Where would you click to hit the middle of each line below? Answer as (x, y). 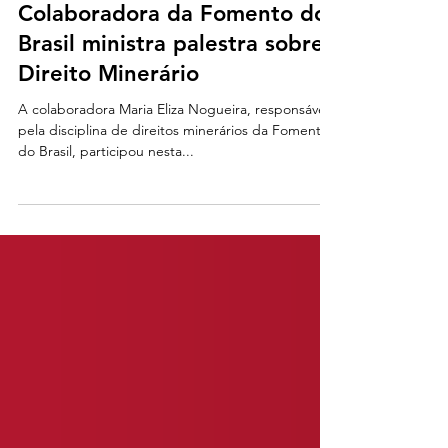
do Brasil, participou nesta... (106, 223)
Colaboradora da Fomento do (172, 85)
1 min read (46, 36)
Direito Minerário (108, 145)
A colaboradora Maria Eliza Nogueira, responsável (173, 181)
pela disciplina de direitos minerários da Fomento (173, 202)
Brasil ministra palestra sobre (171, 115)
